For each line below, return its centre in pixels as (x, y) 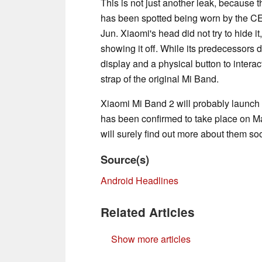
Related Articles (148, 212)
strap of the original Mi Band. (160, 78)
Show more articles (151, 239)
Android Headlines (139, 180)
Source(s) (125, 159)
